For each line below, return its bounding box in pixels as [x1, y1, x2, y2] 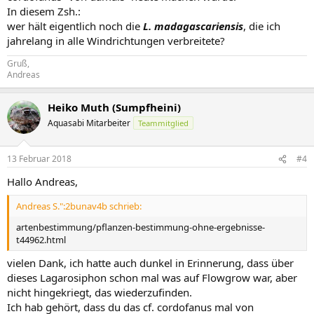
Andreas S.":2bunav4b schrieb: [16, 199, 142, 212]
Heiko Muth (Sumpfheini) [48, 100, 181, 114]
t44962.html [16, 233, 66, 246]
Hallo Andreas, [7, 175, 78, 189]
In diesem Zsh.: [7, 4, 81, 18]
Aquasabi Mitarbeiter [48, 116, 130, 129]
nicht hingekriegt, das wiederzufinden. [7, 285, 192, 299]
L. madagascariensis [140, 18, 243, 33]
